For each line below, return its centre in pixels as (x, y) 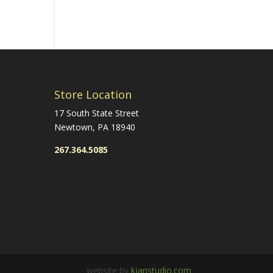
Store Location (93, 94)
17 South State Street (97, 113)
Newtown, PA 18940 (95, 127)
